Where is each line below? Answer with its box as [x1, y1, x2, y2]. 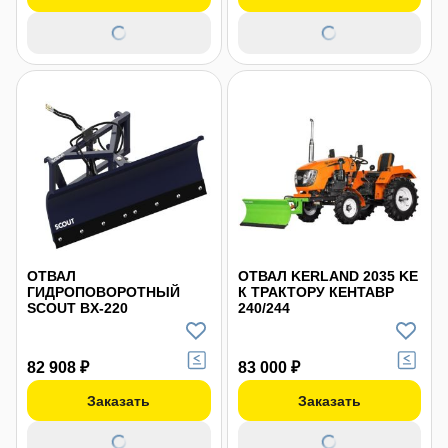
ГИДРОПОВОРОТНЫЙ [27, 284, 180, 300]
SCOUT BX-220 [27, 300, 128, 316]
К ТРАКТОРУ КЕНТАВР [237, 284, 394, 300]
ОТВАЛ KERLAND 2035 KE [237, 268, 418, 284]
